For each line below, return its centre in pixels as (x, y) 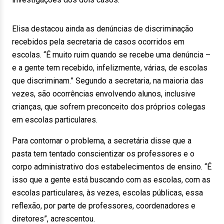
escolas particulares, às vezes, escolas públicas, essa (107, 193)
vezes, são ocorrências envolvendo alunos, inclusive (104, 94)
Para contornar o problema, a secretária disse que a (102, 141)
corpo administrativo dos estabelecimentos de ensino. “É (112, 167)
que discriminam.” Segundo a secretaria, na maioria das (108, 81)
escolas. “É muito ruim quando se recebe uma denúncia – (111, 55)
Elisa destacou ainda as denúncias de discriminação (103, 29)
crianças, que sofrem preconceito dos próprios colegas (109, 107)
